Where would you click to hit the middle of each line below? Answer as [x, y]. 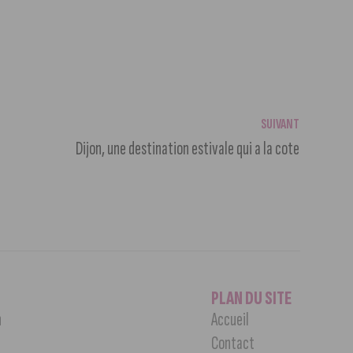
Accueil [230, 319]
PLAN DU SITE [251, 298]
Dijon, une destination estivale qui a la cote [187, 148]
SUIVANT [280, 124]
